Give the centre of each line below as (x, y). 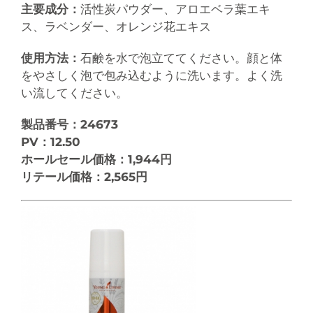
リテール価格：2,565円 (86, 177)
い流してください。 (74, 93)
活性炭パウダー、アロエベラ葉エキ (175, 9)
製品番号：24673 (71, 125)
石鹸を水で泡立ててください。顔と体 (181, 58)
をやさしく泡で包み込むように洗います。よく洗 (152, 76)
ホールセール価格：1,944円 (98, 160)
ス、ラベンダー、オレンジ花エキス (116, 27)
